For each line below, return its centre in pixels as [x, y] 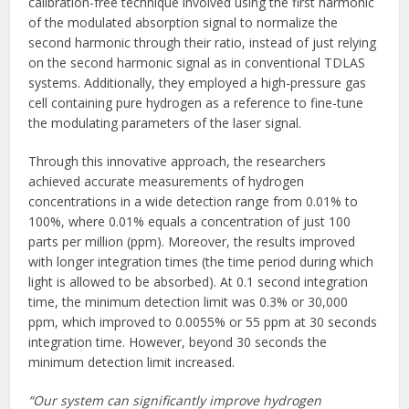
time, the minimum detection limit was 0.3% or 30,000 [189, 302]
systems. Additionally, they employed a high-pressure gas [198, 83]
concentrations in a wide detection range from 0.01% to [194, 202]
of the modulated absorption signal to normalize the [184, 23]
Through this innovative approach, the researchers [178, 162]
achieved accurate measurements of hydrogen [167, 182]
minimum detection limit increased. [132, 362]
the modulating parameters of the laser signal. [165, 123]
